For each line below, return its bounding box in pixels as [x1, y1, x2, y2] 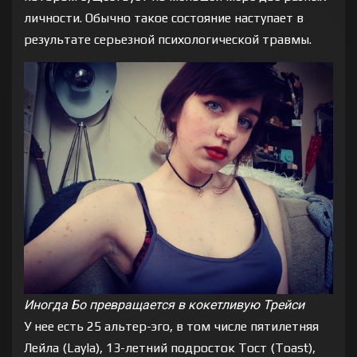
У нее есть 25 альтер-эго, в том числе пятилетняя [24, 318, 319, 334]
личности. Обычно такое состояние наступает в [24, 10, 304, 25]
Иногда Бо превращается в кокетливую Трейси [24, 296, 304, 312]
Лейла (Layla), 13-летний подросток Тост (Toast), [24, 339, 316, 355]
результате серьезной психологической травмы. [24, 31, 312, 47]
